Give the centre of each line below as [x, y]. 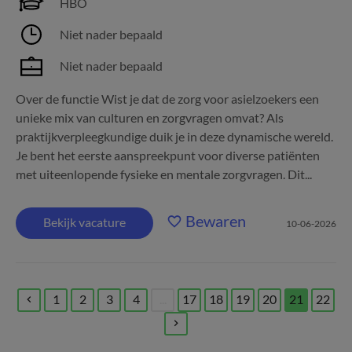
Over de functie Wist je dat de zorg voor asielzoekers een [167, 99]
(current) [309, 317]
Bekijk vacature [84, 222]
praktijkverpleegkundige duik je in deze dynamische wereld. [174, 136]
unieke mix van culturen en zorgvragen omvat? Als [150, 117]
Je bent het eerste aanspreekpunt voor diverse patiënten [168, 155]
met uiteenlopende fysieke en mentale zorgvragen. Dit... [164, 174]
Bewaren [216, 221]
